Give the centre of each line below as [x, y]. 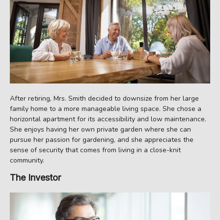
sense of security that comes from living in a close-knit [95, 150]
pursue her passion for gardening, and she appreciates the [102, 139]
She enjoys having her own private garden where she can [100, 129]
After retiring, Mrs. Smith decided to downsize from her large [104, 98]
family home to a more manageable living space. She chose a [106, 109]
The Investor [35, 177]
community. [27, 160]
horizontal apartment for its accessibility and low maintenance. [108, 119]
